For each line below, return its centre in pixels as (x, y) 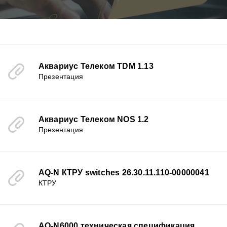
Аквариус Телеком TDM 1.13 (96, 66)
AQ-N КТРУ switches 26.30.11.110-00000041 (124, 173)
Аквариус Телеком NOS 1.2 (93, 119)
